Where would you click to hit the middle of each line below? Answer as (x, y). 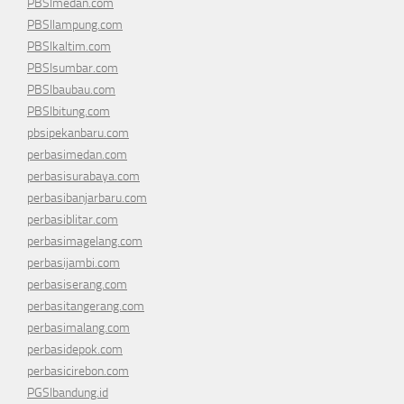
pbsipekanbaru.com (78, 133)
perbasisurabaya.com (83, 177)
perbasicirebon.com (78, 372)
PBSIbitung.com (69, 112)
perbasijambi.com (73, 263)
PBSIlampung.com (75, 25)
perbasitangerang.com (86, 307)
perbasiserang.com (77, 285)
